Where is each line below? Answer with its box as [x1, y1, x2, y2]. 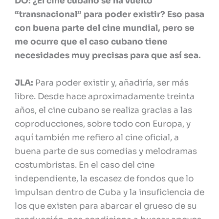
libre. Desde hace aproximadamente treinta [15, 91, 195, 102]
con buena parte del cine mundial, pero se [15, 23, 195, 34]
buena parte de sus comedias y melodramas [15, 146, 197, 157]
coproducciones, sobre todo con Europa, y [15, 119, 191, 130]
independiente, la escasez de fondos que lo [15, 174, 194, 184]
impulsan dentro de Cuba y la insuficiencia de [15, 187, 204, 198]
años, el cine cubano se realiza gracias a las [15, 105, 192, 116]
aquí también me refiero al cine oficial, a [15, 132, 179, 143]
